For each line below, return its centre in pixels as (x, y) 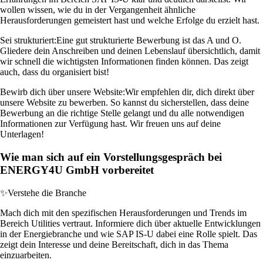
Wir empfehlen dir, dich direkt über (190, 92)
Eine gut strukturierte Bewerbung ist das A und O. (149, 41)
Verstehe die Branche (47, 193)
